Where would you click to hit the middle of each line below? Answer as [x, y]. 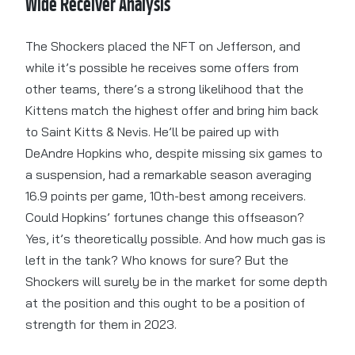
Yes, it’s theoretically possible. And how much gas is [176, 239]
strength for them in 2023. [101, 324]
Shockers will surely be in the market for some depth [176, 282]
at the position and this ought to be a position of [165, 303]
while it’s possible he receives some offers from [162, 68]
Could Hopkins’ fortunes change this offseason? [165, 218]
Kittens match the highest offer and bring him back [172, 111]
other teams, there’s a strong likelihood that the [164, 89]
